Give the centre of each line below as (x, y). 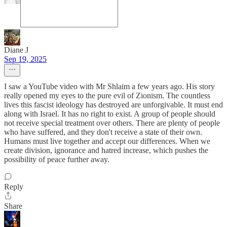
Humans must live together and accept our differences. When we (107, 141)
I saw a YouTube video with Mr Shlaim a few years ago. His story (109, 86)
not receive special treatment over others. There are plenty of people (112, 123)
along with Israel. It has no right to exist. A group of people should (110, 114)
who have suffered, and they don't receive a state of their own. (103, 132)
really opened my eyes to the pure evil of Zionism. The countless (107, 96)
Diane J (16, 50)
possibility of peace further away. (57, 159)
